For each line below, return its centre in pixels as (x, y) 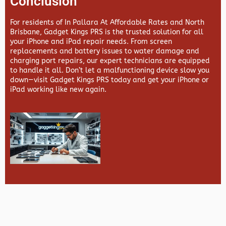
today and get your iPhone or (159, 80)
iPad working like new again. (58, 90)
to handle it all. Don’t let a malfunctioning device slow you (110, 71)
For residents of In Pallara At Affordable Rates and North (107, 23)
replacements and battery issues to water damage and (105, 51)
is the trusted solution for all (153, 32)
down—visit (30, 80)
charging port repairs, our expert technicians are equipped (110, 61)
